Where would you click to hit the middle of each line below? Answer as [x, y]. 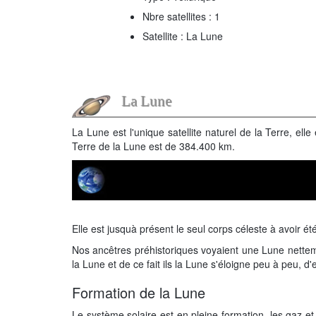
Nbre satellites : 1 [181, 16]
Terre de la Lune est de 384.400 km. [153, 146]
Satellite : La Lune [183, 36]
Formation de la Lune [139, 292]
